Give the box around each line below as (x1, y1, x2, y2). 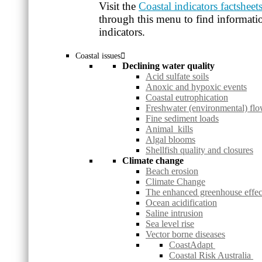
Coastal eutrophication (146, 92, 228, 103)
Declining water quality (122, 61, 215, 71)
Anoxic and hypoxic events (146, 82, 247, 92)
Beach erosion (146, 166, 198, 177)
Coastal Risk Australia (169, 250, 253, 261)
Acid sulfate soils (146, 71, 209, 82)
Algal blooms (146, 135, 195, 145)
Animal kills (146, 124, 193, 135)
